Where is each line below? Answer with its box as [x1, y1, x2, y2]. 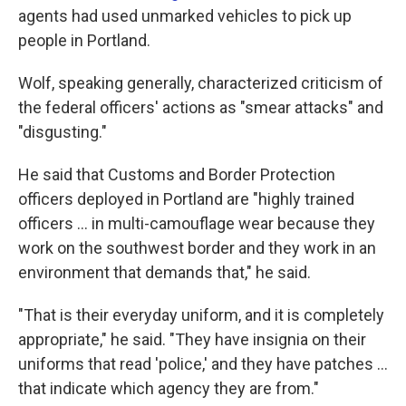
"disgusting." [18, 122, 107, 141]
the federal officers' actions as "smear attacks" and [18, 98, 383, 117]
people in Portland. [18, 31, 150, 50]
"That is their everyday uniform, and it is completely [18, 305, 384, 324]
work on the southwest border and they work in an [18, 238, 376, 257]
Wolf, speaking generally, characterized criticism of [18, 73, 383, 92]
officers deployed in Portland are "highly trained [18, 189, 354, 208]
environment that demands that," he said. [18, 263, 311, 282]
